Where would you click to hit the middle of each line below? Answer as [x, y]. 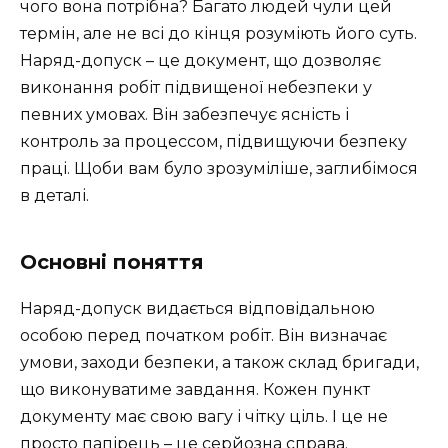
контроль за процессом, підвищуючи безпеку [213, 141]
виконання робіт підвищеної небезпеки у [196, 87]
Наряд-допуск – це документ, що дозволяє [200, 60]
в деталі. [54, 195]
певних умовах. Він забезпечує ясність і [184, 114]
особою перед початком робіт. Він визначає [203, 335]
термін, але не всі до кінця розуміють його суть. [218, 33]
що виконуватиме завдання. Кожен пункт [195, 389]
